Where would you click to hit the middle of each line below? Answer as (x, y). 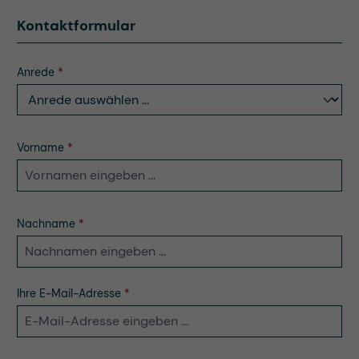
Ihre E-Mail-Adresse (71, 294)
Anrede (37, 73)
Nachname (48, 224)
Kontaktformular (76, 26)
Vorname (42, 148)
